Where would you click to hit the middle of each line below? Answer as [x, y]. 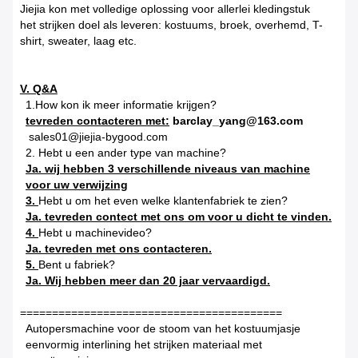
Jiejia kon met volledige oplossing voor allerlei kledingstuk [165, 9]
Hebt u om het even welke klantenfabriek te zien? [163, 201]
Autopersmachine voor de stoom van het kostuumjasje [163, 329]
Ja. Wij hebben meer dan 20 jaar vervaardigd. [148, 281]
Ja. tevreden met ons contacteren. [119, 249]
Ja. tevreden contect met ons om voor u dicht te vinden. [179, 217]
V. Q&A [38, 89]
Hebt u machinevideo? [95, 233]
